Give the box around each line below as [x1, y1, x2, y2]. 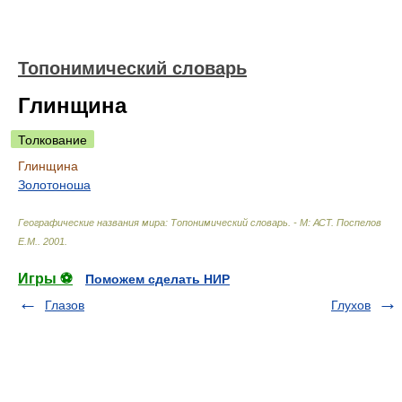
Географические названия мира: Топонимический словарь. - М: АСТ [18, 217, 331, 228]
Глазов [45, 298, 84, 312]
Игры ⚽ [18, 271, 73, 286]
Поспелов [336, 217, 381, 228]
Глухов [331, 298, 371, 312]
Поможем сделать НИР [85, 272, 230, 286]
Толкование [18, 133, 87, 147]
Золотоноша [18, 178, 91, 192]
